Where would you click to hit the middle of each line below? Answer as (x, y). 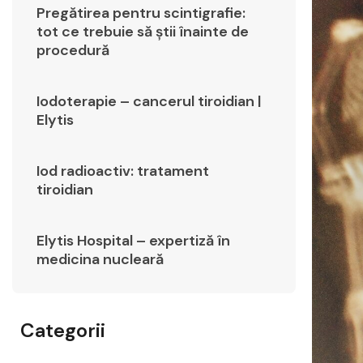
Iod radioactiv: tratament (123, 171)
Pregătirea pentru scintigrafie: (141, 13)
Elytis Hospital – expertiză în (133, 241)
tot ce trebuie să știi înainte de (143, 32)
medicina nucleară (100, 260)
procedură (73, 51)
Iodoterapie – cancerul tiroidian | (149, 102)
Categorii (63, 331)
